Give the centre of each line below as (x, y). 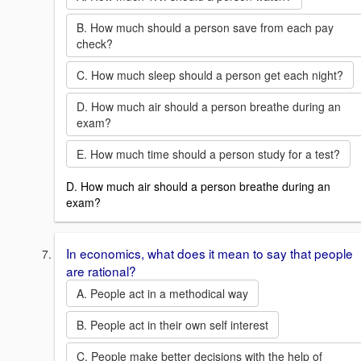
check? (95, 44)
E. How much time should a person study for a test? (208, 154)
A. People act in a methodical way (162, 294)
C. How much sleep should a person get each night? (210, 75)
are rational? (101, 271)
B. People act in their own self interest (172, 325)
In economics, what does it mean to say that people (210, 253)
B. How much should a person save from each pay (205, 28)
